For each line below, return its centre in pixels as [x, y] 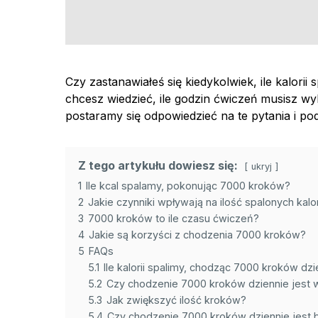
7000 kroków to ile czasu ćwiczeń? [174, 219]
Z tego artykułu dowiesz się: [158, 166]
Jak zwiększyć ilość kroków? [176, 300]
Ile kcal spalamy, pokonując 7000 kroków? [188, 186]
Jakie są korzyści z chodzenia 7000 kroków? [197, 235]
